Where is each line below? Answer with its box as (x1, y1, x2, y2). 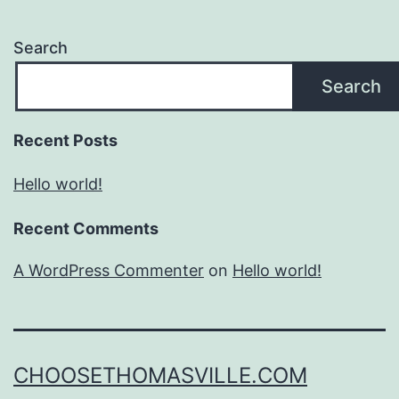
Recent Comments (13, 219, 159, 239)
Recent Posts (13, 131, 118, 151)
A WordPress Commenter (13, 261, 204, 281)
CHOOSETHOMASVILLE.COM (13, 362, 307, 389)
